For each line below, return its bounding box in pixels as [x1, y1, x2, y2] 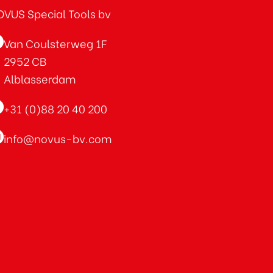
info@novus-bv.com [4, 130, 112, 147]
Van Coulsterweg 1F [4, 35, 107, 52]
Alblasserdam [4, 70, 76, 87]
